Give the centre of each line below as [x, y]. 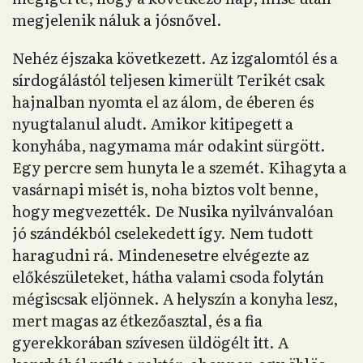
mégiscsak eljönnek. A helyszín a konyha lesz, [175, 299]
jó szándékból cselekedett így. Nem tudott [162, 233]
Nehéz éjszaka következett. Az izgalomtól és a [175, 58]
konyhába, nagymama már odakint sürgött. [169, 145]
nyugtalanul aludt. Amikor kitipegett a [153, 124]
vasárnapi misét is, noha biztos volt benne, [165, 189]
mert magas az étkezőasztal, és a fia [137, 320]
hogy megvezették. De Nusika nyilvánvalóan [173, 211]
